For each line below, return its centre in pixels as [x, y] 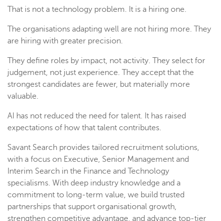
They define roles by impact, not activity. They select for [106, 61]
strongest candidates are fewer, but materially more [99, 85]
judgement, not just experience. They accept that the [101, 73]
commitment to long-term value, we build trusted [96, 195]
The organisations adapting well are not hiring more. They [109, 29]
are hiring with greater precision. [65, 41]
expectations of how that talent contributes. [84, 128]
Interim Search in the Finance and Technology [88, 171]
